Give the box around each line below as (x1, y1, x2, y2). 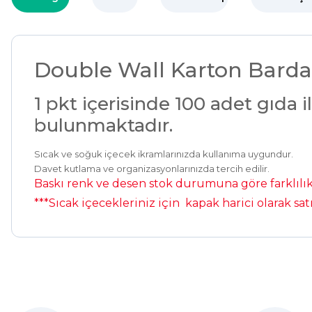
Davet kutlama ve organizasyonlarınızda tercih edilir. (34, 163, 270, 175)
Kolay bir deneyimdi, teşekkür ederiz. (34, 261, 202, 273)
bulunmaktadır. (34, 114, 173, 137)
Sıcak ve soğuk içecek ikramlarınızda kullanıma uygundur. (34, 148, 293, 160)
